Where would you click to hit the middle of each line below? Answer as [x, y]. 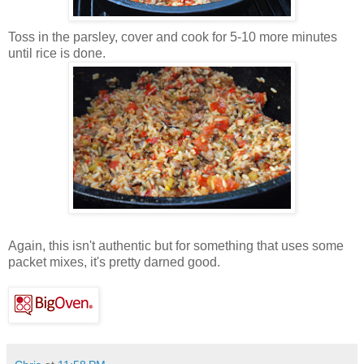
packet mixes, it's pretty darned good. [114, 262]
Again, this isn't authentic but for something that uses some [176, 245]
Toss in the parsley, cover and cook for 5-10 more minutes [173, 37]
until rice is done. [57, 53]
